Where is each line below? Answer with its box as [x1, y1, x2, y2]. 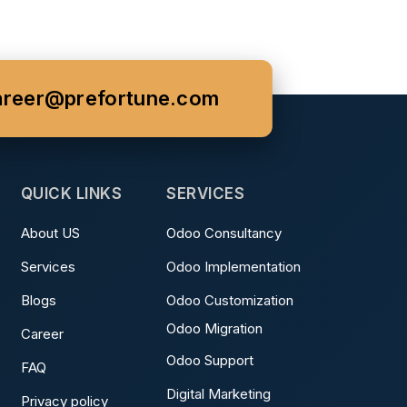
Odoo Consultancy [166, 224, 285, 242]
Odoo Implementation [166, 258, 301, 275]
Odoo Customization [166, 292, 293, 309]
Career [20, 325, 64, 342]
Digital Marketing [166, 385, 271, 402]
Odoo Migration [166, 320, 266, 337]
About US [20, 224, 80, 242]
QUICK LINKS [20, 184, 123, 203]
